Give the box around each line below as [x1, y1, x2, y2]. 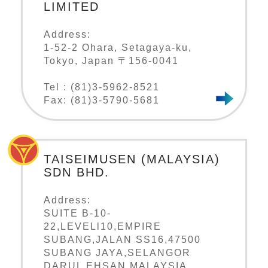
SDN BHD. [44, 166, 109, 179]
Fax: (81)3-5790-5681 [44, 95, 160, 106]
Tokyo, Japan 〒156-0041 [44, 56, 179, 66]
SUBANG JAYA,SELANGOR [44, 248, 191, 258]
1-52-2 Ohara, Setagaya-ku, [44, 42, 192, 53]
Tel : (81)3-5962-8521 [44, 82, 160, 93]
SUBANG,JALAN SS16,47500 [44, 234, 201, 245]
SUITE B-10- [44, 208, 111, 219]
